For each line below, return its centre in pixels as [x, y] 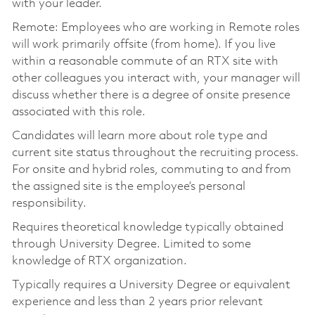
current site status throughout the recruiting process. [155, 153]
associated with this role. [78, 112]
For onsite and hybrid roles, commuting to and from [151, 169]
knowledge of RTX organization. [99, 261]
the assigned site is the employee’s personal [128, 186]
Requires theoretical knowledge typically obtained [147, 227]
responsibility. [49, 203]
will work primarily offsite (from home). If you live [143, 44]
